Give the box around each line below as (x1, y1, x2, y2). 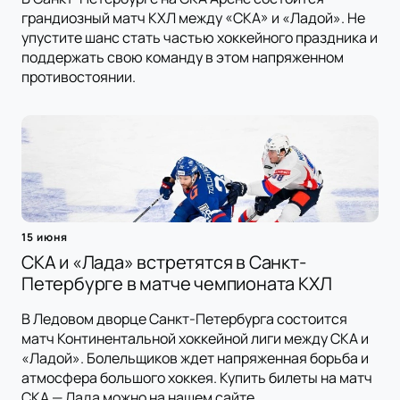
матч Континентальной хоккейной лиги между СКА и (21, 329, 369, 349)
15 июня (21, 229, 68, 246)
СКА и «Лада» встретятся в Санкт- (21, 250, 306, 275)
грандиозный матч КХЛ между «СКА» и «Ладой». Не (21, 8, 365, 29)
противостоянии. (21, 67, 136, 87)
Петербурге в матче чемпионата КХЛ (21, 271, 332, 296)
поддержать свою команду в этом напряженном (21, 47, 344, 68)
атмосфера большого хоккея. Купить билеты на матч (21, 368, 372, 388)
